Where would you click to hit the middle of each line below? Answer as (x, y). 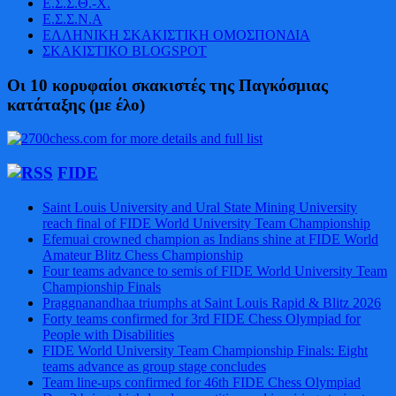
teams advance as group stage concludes (154, 366)
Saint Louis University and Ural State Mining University (200, 207)
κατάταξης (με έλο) (76, 104)
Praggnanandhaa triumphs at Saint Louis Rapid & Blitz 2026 (212, 302)
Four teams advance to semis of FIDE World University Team (215, 270)
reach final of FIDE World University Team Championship (206, 223)
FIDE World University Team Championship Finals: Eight (205, 350)
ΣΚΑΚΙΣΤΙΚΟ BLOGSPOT (125, 50)
